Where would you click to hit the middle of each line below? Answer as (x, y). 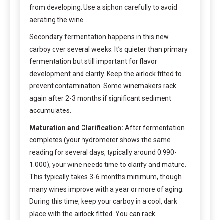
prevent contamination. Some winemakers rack (103, 86)
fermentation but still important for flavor (93, 61)
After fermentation (154, 127)
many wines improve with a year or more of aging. (107, 189)
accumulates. (50, 110)
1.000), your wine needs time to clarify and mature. (108, 164)
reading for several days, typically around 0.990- (103, 152)
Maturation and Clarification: (76, 127)
